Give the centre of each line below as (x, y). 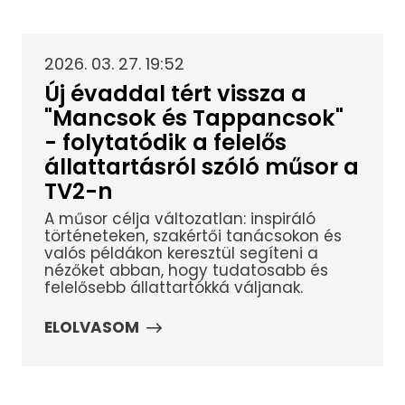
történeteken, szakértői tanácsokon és (193, 236)
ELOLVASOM (91, 328)
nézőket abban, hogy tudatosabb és (186, 271)
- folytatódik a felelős (165, 142)
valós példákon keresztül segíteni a (181, 254)
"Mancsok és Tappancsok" (193, 118)
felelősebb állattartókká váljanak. (173, 288)
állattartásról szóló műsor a (201, 166)
